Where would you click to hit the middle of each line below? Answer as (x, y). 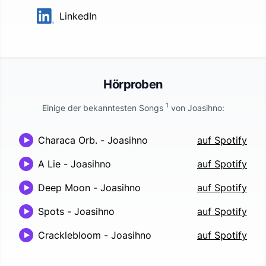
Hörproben (133, 84)
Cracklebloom (69, 235)
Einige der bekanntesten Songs (104, 107)
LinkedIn (78, 16)
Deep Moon (64, 187)
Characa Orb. (68, 140)
